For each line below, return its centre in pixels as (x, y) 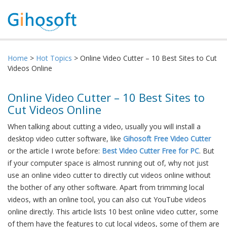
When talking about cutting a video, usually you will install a (104, 126)
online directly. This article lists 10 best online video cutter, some (113, 212)
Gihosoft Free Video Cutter (167, 139)
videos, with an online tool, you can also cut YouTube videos (107, 199)
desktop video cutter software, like (65, 139)
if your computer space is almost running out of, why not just (108, 163)
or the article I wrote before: (55, 151)
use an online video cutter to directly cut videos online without (109, 175)
